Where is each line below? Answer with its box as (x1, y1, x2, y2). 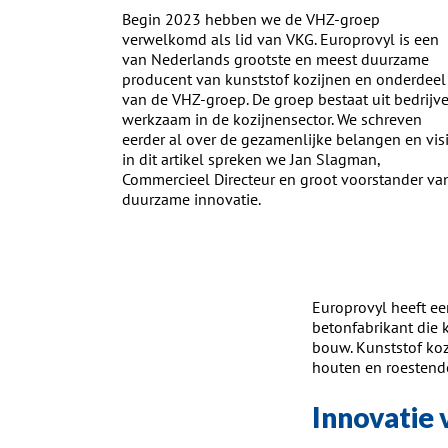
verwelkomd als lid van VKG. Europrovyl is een (122, 29, 439, 50)
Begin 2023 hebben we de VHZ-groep (122, 9, 380, 30)
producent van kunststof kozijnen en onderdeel (122, 69, 446, 90)
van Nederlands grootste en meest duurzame (122, 49, 429, 70)
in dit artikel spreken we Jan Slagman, (122, 149, 380, 170)
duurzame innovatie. (122, 189, 261, 210)
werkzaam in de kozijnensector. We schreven (122, 109, 422, 130)
